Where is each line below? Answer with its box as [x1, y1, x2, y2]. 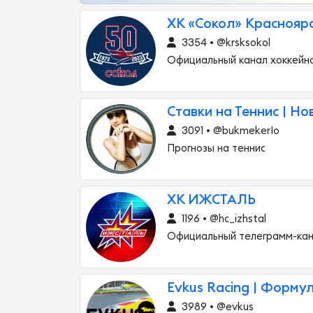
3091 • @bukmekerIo [179, 126, 279, 136]
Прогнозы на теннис [167, 143, 265, 154]
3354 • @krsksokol [179, 38, 270, 48]
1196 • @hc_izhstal [179, 214, 266, 224]
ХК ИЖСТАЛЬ [167, 194, 256, 207]
